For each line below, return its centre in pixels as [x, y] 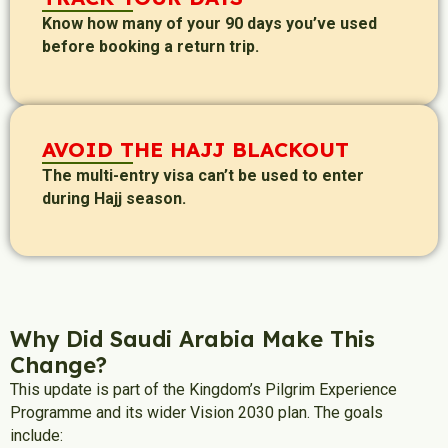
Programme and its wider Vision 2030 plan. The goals [196, 412]
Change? [58, 365]
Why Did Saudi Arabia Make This [192, 339]
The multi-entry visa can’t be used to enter [203, 175]
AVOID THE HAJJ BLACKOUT [195, 148]
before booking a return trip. [150, 47]
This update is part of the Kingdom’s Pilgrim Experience [203, 389]
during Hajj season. [114, 198]
